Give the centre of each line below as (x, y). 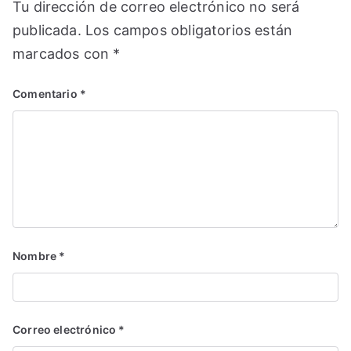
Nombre (36, 255)
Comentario (46, 93)
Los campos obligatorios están (189, 30)
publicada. (47, 30)
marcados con (63, 53)
